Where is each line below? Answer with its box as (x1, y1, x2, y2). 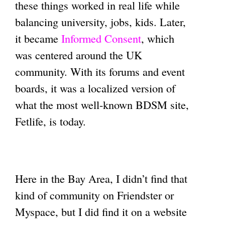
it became (15, 31, 61, 46)
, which (141, 31, 174, 46)
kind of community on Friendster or (15, 187, 174, 202)
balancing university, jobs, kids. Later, (15, 14, 186, 30)
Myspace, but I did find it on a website (15, 203, 187, 219)
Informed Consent (61, 31, 141, 46)
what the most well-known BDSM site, (15, 97, 189, 113)
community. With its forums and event (15, 64, 185, 79)
